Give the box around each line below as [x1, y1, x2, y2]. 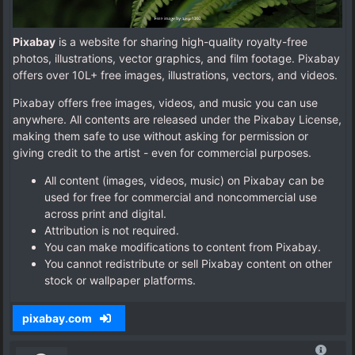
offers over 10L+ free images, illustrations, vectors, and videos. [13, 67, 338, 82]
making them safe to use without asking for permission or [13, 128, 308, 143]
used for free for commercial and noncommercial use [44, 189, 317, 204]
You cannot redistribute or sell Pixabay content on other [44, 256, 332, 270]
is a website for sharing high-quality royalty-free [55, 34, 307, 48]
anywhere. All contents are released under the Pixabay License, [13, 112, 342, 126]
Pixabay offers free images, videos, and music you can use [13, 95, 318, 109]
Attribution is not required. [44, 223, 179, 237]
